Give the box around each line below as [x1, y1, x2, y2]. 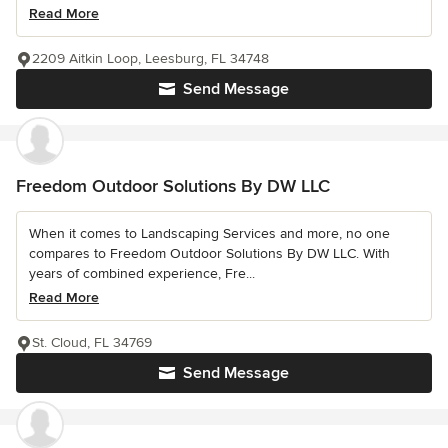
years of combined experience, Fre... [29, 265, 255, 283]
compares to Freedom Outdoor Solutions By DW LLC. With [29, 245, 390, 263]
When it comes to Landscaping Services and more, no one [29, 225, 390, 243]
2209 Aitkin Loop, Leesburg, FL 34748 [32, 50, 269, 68]
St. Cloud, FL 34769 [32, 334, 152, 352]
